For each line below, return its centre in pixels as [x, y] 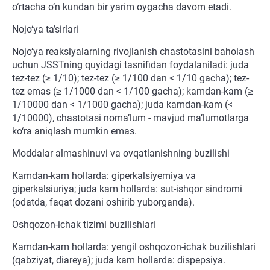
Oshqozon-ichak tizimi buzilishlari [84, 225]
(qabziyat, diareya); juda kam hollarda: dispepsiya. [119, 260]
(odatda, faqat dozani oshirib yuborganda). [103, 202]
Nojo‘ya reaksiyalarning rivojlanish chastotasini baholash [133, 52]
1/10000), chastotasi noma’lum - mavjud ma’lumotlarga [130, 118]
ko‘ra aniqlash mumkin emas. [74, 131]
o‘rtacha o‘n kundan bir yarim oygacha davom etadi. [122, 7]
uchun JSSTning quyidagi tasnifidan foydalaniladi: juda [130, 65]
